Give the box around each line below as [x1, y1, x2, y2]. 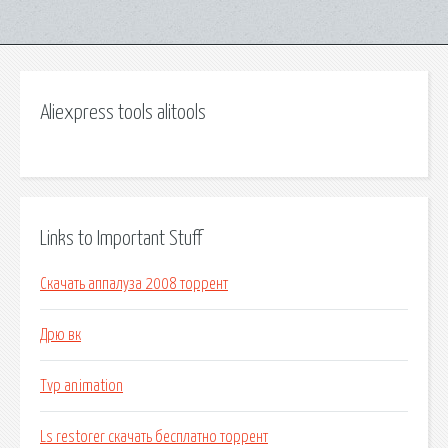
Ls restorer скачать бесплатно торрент [40, 429, 268, 446]
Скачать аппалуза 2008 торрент [40, 276, 228, 293]
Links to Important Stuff [40, 228, 202, 249]
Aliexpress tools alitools [40, 103, 206, 123]
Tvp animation [40, 378, 123, 395]
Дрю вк [40, 327, 81, 344]
